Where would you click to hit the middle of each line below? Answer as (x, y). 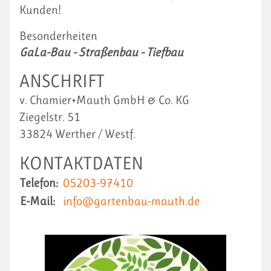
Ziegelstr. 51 (50, 117)
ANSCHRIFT (62, 81)
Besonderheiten (58, 36)
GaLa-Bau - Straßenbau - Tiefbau (101, 52)
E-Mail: (38, 201)
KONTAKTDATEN (81, 163)
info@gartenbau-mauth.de (131, 201)
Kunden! (40, 10)
